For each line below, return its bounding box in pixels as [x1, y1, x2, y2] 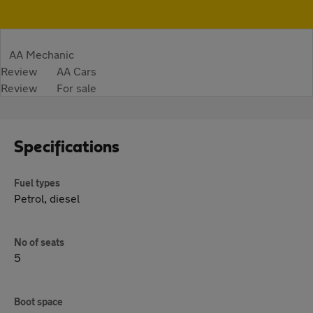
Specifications [14, 138, 119, 156]
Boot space [14, 295, 63, 307]
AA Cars [57, 64, 96, 78]
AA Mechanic [9, 47, 74, 61]
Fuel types [14, 176, 60, 189]
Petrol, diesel [14, 191, 80, 205]
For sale [57, 80, 96, 94]
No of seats [14, 235, 64, 248]
